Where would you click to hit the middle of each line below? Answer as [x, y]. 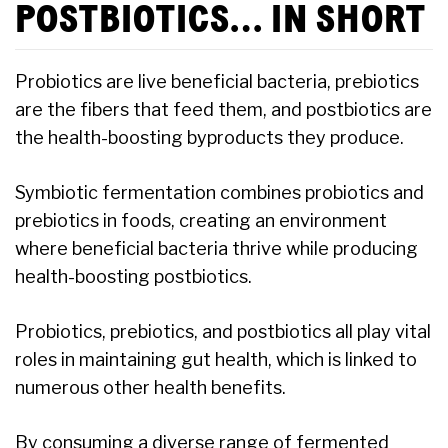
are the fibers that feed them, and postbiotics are [223, 109]
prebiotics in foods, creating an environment [201, 220]
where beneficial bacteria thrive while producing [216, 248]
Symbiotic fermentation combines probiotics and [219, 192]
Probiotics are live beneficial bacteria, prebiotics [217, 81]
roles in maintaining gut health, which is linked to [216, 359]
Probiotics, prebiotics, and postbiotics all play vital [223, 331]
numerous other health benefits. [150, 387]
